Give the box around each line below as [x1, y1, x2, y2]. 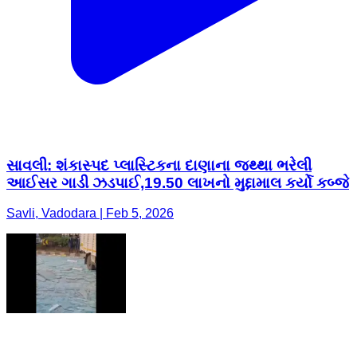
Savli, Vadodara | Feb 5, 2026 [6, 206, 174, 221]
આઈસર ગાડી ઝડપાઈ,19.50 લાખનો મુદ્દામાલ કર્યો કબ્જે [6, 174, 349, 191]
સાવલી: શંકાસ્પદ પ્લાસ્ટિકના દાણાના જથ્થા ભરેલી [6, 156, 312, 174]
